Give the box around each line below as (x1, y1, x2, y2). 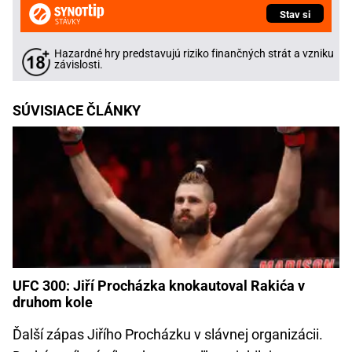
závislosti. (54, 58, 103, 72)
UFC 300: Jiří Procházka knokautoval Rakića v (13, 277, 305, 294)
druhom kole (13, 293, 93, 310)
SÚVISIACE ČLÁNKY (13, 102, 141, 119)
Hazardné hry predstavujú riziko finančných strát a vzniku (54, 47, 334, 61)
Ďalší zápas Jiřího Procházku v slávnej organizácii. (13, 325, 323, 343)
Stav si (280, 9, 310, 21)
